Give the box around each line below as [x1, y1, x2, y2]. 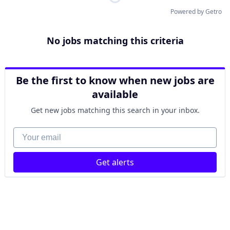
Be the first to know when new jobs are [15, 73, 215, 87]
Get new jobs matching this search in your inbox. [30, 105, 200, 115]
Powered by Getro [170, 7, 222, 16]
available [92, 87, 138, 101]
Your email [13, 127, 54, 138]
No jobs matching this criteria [46, 34, 184, 47]
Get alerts [96, 157, 134, 168]
